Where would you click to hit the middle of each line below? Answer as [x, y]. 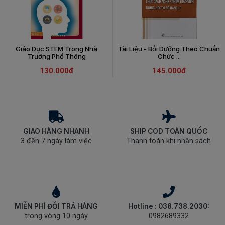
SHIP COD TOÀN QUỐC [169, 131]
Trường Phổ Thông [57, 56]
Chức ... [169, 56]
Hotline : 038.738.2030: [169, 206]
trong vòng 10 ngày [56, 216]
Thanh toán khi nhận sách [169, 141]
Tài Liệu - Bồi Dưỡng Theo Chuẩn [169, 49]
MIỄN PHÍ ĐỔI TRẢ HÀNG [56, 206]
